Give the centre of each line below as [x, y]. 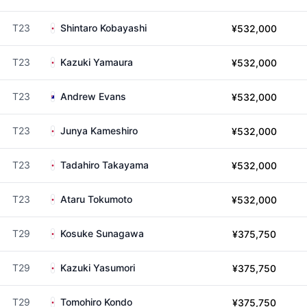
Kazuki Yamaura [97, 62]
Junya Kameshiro [99, 131]
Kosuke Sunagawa [102, 233]
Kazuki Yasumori [98, 268]
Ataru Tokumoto [96, 199]
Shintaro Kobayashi [103, 28]
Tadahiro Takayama [105, 165]
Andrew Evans [93, 96]
